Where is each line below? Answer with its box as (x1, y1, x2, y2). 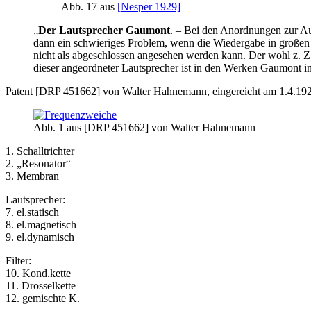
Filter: (6, 255, 31, 267)
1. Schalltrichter (6, 145, 74, 158)
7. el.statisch (6, 206, 59, 219)
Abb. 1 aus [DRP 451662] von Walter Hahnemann (33, 121, 255, 134)
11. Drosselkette (6, 280, 76, 292)
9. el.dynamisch (6, 231, 74, 244)
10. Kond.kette (6, 267, 71, 280)
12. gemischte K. (6, 292, 80, 305)
